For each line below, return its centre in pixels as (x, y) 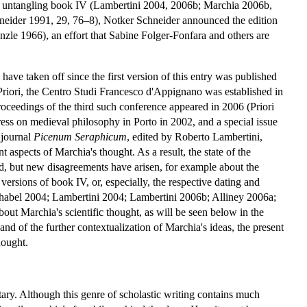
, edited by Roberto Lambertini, (195, 136)
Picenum (53, 136)
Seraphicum (101, 136)
